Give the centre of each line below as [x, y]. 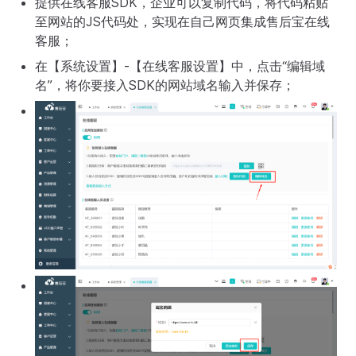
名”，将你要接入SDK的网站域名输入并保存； [165, 85]
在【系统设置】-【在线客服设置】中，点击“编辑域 [180, 66]
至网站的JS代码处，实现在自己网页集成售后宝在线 [182, 22]
